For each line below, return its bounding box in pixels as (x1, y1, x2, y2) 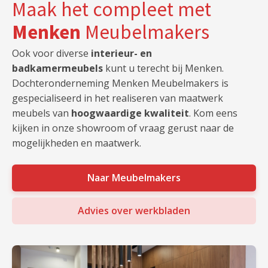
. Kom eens (189, 106, 237, 120)
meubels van (12, 106, 71, 120)
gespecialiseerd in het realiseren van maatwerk (12, 92, 223, 105)
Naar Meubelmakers (87, 170, 181, 184)
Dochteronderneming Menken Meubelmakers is (12, 77, 229, 90)
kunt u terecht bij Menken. (103, 62, 224, 75)
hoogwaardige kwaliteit (71, 106, 189, 120)
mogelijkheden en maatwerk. (12, 136, 141, 150)
